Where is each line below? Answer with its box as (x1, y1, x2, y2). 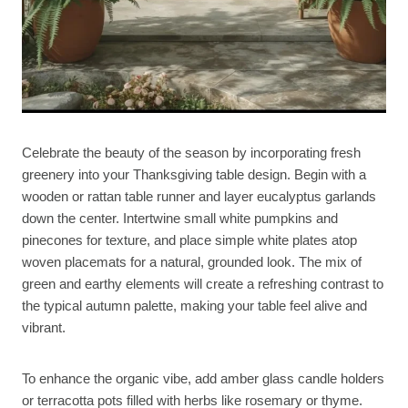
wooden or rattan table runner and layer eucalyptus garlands (22, 189, 376, 205)
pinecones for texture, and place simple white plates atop (22, 232, 357, 249)
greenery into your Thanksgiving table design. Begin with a (22, 167, 366, 183)
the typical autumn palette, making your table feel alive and (22, 298, 367, 314)
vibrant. (22, 320, 66, 336)
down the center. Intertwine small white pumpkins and (22, 210, 338, 227)
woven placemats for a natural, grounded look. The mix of (22, 254, 362, 270)
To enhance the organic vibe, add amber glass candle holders (22, 371, 384, 387)
